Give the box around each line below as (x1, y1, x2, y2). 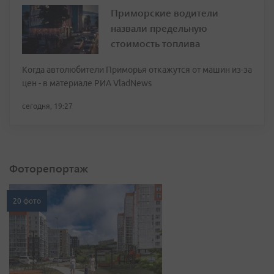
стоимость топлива (111, 37, 200, 50)
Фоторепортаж (9, 161, 88, 176)
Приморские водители (111, 6, 218, 20)
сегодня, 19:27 (22, 102, 73, 111)
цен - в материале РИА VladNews (22, 78, 152, 89)
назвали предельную (111, 21, 207, 35)
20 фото (13, 197, 41, 206)
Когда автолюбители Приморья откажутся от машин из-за (22, 65, 252, 75)
